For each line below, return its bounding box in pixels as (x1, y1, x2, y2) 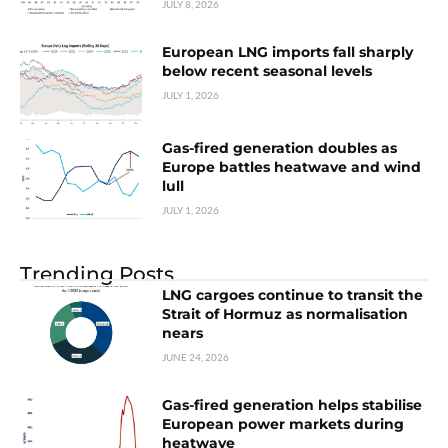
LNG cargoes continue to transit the (162, 286, 424, 304)
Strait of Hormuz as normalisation (162, 305, 409, 323)
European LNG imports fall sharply (162, 43, 414, 62)
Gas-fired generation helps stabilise (162, 396, 423, 414)
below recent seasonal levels (162, 62, 373, 81)
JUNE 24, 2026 (162, 351, 230, 363)
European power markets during (162, 415, 405, 433)
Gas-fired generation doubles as (162, 139, 398, 157)
